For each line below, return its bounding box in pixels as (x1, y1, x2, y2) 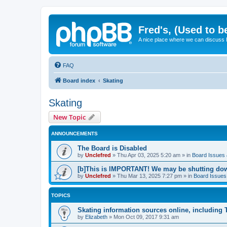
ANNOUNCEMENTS (51, 130, 98, 136)
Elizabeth (85, 213, 107, 220)
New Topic (53, 112, 86, 122)
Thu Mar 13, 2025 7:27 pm (117, 172, 182, 179)
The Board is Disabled (78, 144, 147, 152)
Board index (63, 77, 95, 84)
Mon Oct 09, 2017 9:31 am (113, 213, 179, 220)
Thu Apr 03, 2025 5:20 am (117, 152, 180, 158)
